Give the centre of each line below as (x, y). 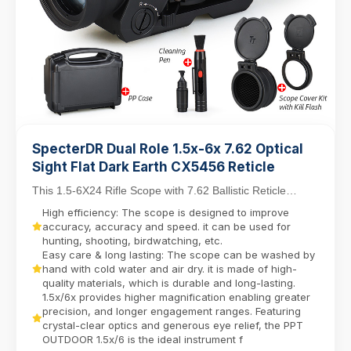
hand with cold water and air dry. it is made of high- (170, 268)
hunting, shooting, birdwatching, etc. (132, 240)
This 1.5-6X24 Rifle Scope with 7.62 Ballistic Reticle (159, 190)
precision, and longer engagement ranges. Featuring (172, 311)
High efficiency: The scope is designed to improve (166, 212)
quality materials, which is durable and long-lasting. (169, 282)
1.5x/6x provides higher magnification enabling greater (176, 297)
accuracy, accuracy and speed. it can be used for (166, 226)
